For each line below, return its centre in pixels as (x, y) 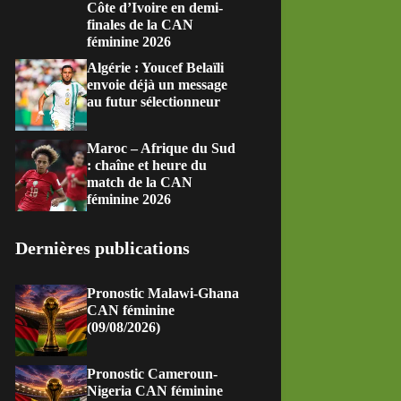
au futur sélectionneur (154, 102)
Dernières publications (103, 248)
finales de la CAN (141, 25)
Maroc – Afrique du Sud (162, 148)
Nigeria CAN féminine (155, 391)
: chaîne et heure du (147, 165)
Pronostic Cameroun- (153, 374)
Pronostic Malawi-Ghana (163, 293)
